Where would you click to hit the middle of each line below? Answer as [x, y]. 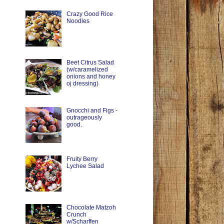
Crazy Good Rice [89, 14]
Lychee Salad [85, 166]
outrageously [84, 118]
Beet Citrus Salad [90, 62]
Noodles [78, 21]
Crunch [76, 215]
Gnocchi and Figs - [92, 111]
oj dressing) [82, 83]
